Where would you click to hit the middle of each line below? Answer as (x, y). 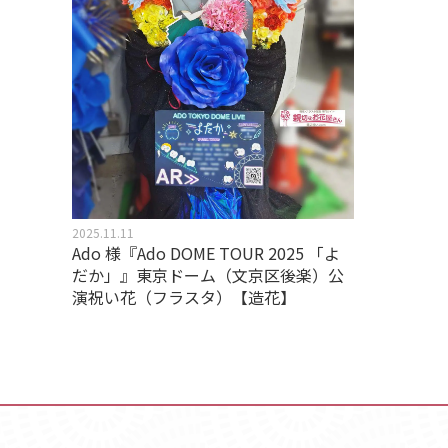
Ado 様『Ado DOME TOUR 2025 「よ (206, 253)
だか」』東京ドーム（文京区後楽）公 (208, 275)
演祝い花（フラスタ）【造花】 (184, 297)
